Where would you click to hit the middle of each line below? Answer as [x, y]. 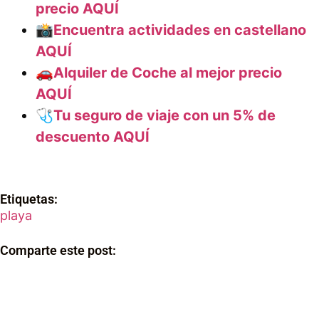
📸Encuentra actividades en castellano [171, 30]
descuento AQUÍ [93, 136]
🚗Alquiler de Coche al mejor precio [159, 72]
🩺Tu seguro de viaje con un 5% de [156, 115]
